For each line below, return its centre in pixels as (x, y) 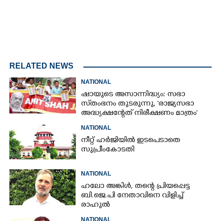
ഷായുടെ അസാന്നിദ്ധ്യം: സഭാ (133, 95)
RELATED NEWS (41, 66)
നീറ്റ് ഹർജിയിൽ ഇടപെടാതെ (131, 141)
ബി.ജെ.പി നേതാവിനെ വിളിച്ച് (132, 196)
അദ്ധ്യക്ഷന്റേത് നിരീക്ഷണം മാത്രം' (139, 113)
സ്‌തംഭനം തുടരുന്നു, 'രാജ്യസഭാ (138, 104)
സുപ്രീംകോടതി (108, 150)
